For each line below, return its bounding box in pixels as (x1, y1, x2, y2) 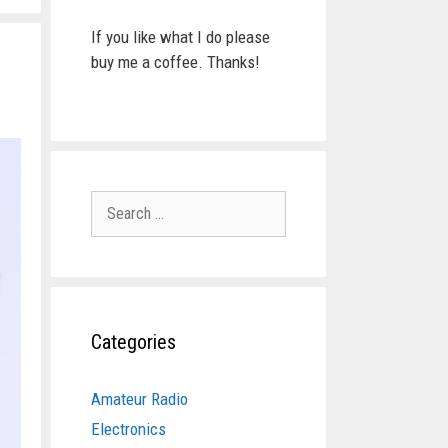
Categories (91, 329, 176, 354)
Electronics (91, 418, 166, 439)
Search (90, 191, 136, 212)
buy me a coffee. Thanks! (91, 52, 260, 72)
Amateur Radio (91, 388, 188, 409)
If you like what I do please (91, 27, 270, 47)
